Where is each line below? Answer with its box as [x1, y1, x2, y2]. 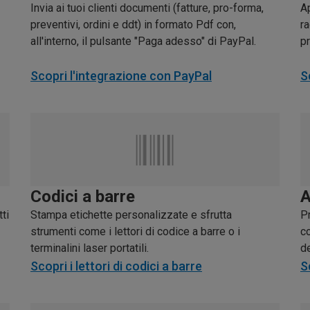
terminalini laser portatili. [30, 241, 149, 255]
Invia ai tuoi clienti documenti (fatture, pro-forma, [30, 1, 264, 15]
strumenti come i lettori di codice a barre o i [30, 224, 240, 238]
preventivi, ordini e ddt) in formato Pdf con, [30, 18, 236, 32]
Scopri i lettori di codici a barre [30, 258, 202, 273]
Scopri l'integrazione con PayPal [30, 69, 212, 84]
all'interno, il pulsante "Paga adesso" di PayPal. [30, 35, 256, 48]
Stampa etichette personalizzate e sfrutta [30, 208, 232, 221]
